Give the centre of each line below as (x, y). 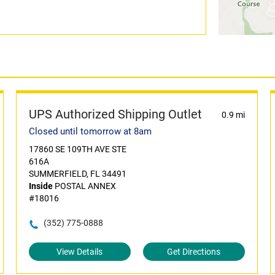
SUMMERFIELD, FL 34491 (77, 174)
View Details (80, 252)
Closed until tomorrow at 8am (90, 131)
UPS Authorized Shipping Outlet (115, 114)
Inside (41, 186)
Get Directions (194, 252)
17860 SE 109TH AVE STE (77, 149)
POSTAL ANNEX (84, 186)
